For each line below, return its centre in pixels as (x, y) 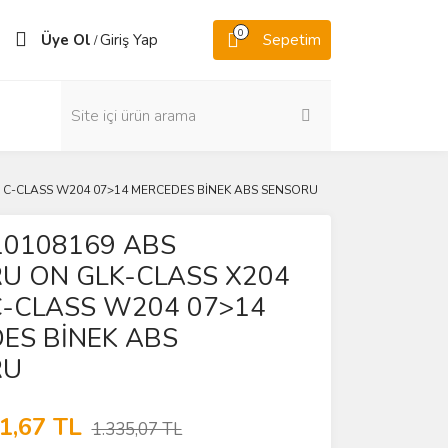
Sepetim (292, 40)
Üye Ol (66, 40)
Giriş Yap (129, 40)
